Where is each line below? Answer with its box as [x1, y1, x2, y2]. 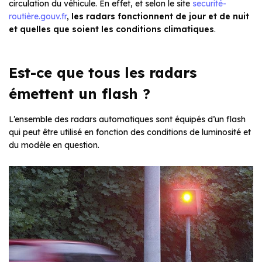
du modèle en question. [9, 140, 99, 151]
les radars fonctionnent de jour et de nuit [71, 11, 249, 22]
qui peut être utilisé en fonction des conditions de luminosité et [9, 127, 251, 138]
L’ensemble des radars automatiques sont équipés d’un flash [9, 114, 246, 125]
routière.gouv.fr [9, 11, 67, 22]
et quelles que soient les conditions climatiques [9, 24, 214, 35]
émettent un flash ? [9, 85, 150, 103]
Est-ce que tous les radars [9, 64, 196, 82]
